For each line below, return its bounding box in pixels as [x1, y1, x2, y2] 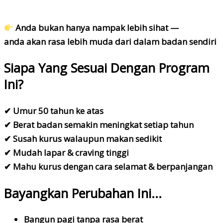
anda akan [4, 35, 48, 47]
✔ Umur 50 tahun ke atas [4, 105, 104, 117]
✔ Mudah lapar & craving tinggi [4, 147, 129, 159]
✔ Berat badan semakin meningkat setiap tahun [4, 119, 194, 131]
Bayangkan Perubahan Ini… [4, 184, 162, 202]
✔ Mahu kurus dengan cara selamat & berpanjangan [4, 161, 213, 173]
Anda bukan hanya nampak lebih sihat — [13, 21, 179, 33]
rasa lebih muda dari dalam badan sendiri [48, 35, 217, 47]
